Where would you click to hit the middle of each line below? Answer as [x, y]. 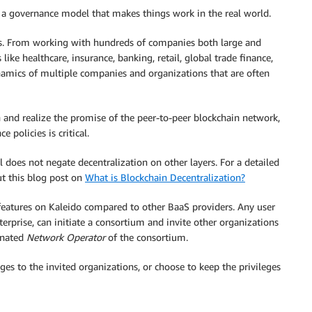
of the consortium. [147, 237]
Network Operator [66, 237]
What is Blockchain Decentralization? [165, 177]
